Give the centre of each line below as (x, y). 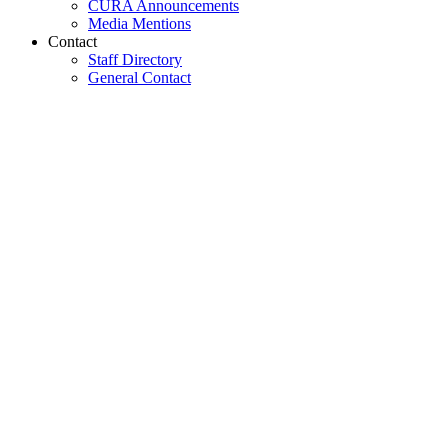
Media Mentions (139, 23)
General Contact (139, 77)
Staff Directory (135, 59)
